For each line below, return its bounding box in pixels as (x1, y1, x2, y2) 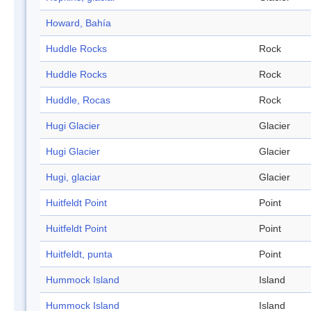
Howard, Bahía (46, 17, 111, 29)
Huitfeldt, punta (46, 249, 112, 260)
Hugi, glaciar (46, 171, 101, 183)
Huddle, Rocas (46, 94, 110, 106)
